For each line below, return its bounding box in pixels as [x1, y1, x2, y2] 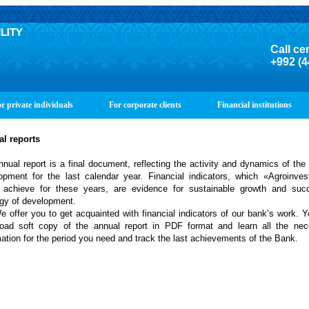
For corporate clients [109, 100, 181, 110]
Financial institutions [217, 100, 292, 110]
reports [9, 134, 40, 144]
